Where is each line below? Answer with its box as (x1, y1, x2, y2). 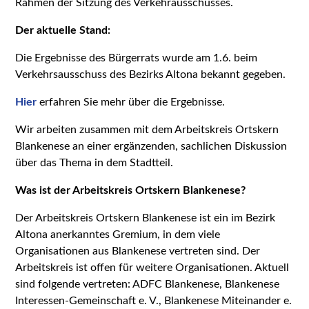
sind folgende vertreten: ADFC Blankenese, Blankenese (15, 278, 280, 290)
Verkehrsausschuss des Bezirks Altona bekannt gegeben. (15, 68, 286, 80)
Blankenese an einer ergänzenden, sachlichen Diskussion (15, 140, 288, 152)
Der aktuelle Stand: (15, 24, 111, 36)
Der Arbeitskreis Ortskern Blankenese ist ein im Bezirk (15, 212, 276, 223)
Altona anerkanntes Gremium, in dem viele (15, 228, 221, 240)
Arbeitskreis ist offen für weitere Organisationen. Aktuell (15, 261, 290, 273)
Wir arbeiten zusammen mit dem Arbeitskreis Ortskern (15, 123, 279, 135)
